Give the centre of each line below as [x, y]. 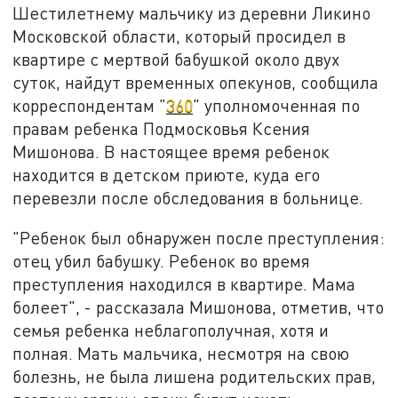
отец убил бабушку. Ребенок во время [162, 261]
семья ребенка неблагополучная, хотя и [171, 330]
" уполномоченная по [277, 105]
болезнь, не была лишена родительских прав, [195, 377]
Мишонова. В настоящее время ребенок [171, 151]
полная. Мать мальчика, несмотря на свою [181, 354]
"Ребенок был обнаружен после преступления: [199, 238]
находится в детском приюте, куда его [167, 174]
